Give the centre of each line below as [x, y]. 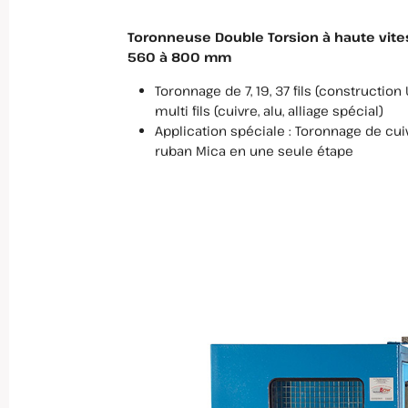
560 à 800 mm [179, 57]
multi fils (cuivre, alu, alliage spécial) [269, 110]
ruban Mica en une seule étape [254, 150]
